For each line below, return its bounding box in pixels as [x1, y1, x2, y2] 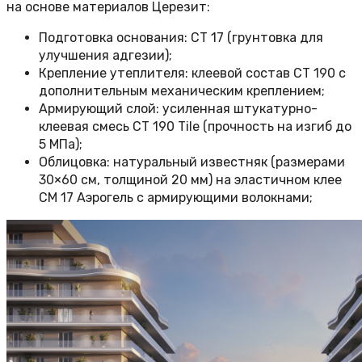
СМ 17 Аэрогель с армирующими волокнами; [39, 190, 313, 206]
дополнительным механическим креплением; [39, 83, 325, 99]
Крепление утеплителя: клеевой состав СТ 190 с [39, 65, 346, 82]
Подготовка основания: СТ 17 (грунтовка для [39, 30, 323, 46]
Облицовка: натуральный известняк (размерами [39, 154, 345, 170]
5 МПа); [39, 137, 82, 153]
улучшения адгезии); [39, 48, 172, 64]
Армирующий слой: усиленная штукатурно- [39, 101, 318, 117]
